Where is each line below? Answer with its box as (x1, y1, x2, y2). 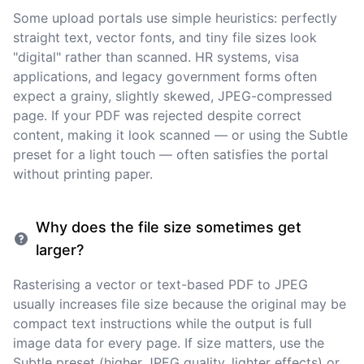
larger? (36, 241, 84, 258)
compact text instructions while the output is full (13, 315, 312, 331)
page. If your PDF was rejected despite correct (13, 107, 301, 123)
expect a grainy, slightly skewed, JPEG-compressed (13, 88, 332, 104)
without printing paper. (13, 166, 153, 182)
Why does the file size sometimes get (36, 219, 301, 236)
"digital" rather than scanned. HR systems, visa (13, 49, 299, 65)
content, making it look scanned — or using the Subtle (13, 127, 348, 143)
